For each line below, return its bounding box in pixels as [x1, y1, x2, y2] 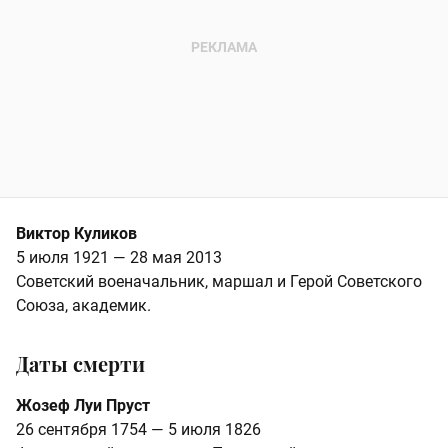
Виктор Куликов [16, 224, 137, 244]
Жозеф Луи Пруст [16, 396, 150, 416]
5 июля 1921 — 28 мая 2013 [16, 248, 222, 268]
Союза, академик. [16, 296, 151, 316]
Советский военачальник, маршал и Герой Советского [16, 272, 422, 292]
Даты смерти [16, 350, 145, 378]
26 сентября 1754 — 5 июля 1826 [16, 420, 261, 440]
